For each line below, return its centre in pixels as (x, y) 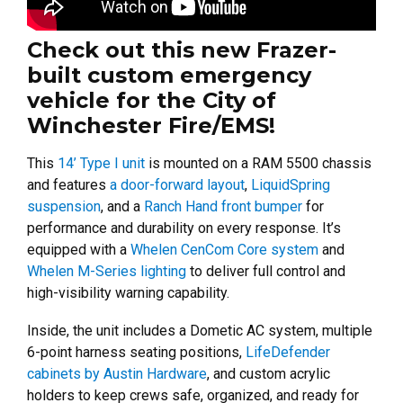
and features (68, 184)
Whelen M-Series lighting (107, 271)
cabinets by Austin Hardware (117, 373)
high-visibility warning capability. (128, 292)
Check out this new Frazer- (182, 49)
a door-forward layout (177, 184)
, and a (122, 206)
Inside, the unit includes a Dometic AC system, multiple (200, 330)
